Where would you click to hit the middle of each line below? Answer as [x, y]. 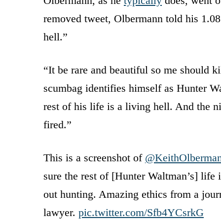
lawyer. [61, 212]
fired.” [57, 124]
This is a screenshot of [94, 157]
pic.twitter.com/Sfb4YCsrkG [141, 212]
